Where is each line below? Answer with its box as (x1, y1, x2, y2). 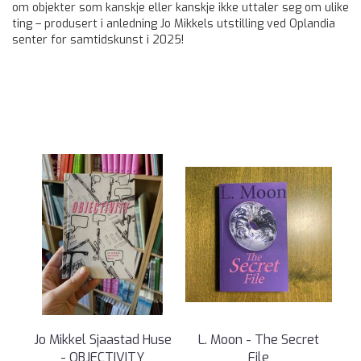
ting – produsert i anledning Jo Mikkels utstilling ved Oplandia (12, 16, 335, 31)
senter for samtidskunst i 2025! (12, 32, 184, 48)
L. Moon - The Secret (198, 331, 319, 348)
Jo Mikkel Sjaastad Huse (33, 331, 172, 348)
